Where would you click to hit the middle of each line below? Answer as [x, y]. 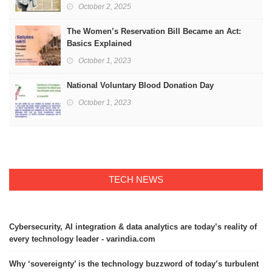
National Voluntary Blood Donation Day [140, 85]
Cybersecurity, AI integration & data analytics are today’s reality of [133, 226]
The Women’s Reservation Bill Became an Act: [154, 31]
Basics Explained [100, 43]
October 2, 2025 [105, 6]
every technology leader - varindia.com [82, 239]
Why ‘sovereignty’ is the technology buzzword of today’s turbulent [134, 263]
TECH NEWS [136, 179]
